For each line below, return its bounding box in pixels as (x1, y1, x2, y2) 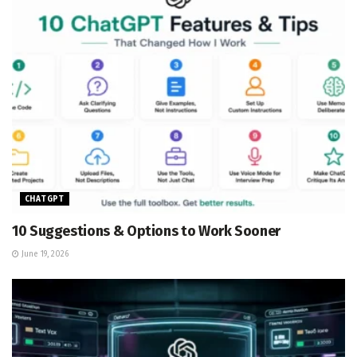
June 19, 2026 (19, 249, 69, 259)
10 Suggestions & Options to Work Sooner (12, 222, 280, 240)
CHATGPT (25, 194, 65, 204)
